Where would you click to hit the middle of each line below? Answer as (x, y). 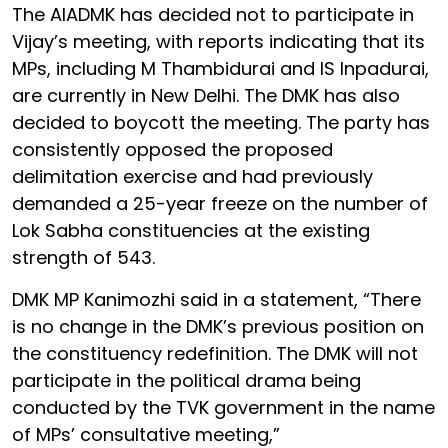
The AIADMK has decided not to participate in (213, 14)
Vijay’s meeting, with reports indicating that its (218, 41)
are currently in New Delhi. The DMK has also (206, 95)
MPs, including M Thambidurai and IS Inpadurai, (220, 68)
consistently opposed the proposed (172, 149)
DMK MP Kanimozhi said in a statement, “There (216, 299)
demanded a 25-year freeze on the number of (220, 203)
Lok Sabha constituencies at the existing (191, 230)
